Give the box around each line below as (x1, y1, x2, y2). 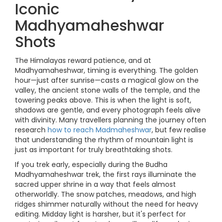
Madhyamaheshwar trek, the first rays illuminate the (15, 169, 196, 179)
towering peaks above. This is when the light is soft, (15, 95, 191, 105)
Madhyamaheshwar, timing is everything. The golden (15, 65, 198, 75)
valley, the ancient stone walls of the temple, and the (15, 85, 200, 95)
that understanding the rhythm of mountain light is (15, 135, 193, 145)
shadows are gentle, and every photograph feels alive (15, 105, 201, 115)
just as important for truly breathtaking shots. (15, 145, 172, 155)
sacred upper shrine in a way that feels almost (15, 179, 176, 189)
